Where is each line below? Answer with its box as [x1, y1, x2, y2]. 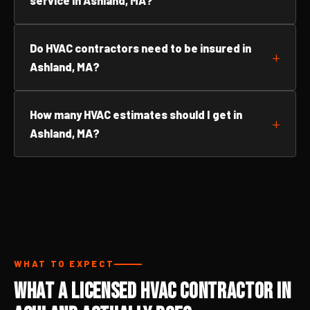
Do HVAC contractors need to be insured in [30, 42, 251, 55]
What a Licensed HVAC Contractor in [14, 278, 291, 305]
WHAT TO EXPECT [14, 258, 115, 269]
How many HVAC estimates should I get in [30, 108, 242, 121]
